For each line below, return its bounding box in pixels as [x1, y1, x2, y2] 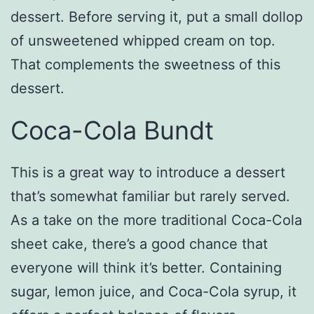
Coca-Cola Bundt [11, 114, 214, 146]
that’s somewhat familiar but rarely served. [11, 187, 290, 205]
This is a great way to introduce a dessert [11, 163, 285, 181]
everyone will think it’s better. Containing [11, 259, 282, 276]
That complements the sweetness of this [11, 55, 280, 73]
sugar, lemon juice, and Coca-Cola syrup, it [11, 282, 296, 300]
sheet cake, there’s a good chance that [11, 235, 268, 252]
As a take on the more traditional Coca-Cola [11, 211, 302, 228]
